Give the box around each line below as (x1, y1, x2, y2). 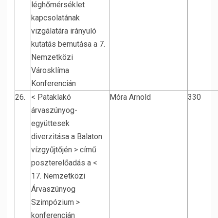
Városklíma (31, 66, 69, 75)
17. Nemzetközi (31, 171, 85, 181)
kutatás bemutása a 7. (31, 39, 105, 49)
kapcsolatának (31, 13, 80, 22)
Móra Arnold (109, 92, 151, 102)
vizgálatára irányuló (31, 26, 96, 36)
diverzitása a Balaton (31, 132, 102, 141)
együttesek (31, 119, 70, 128)
